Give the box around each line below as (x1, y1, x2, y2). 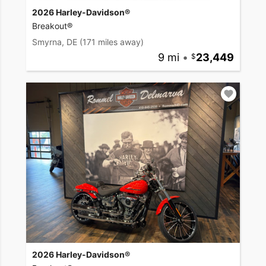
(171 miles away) (80, 36, 144, 47)
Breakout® (32, 20, 72, 31)
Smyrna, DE (32, 36, 77, 47)
